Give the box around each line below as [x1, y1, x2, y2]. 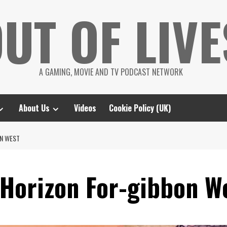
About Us [19, 102, 50, 114]
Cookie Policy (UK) [109, 102, 171, 114]
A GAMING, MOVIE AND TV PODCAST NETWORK [39, 66, 183, 78]
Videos [74, 102, 96, 114]
